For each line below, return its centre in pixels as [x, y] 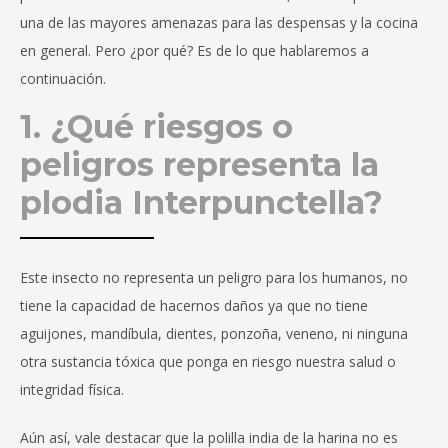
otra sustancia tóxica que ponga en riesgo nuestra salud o [208, 362]
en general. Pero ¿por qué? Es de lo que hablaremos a [194, 51]
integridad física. [72, 390]
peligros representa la [199, 165]
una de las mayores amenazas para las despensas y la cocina [219, 23]
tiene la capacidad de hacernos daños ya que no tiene [194, 306]
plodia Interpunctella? [201, 203]
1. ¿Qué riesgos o [156, 127]
